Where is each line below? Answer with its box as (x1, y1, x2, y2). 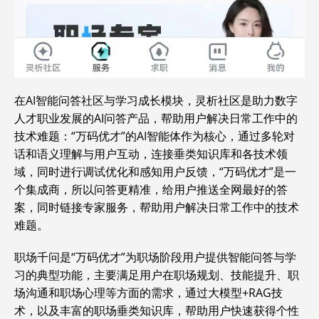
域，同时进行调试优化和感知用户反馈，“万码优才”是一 (14, 164, 296, 180)
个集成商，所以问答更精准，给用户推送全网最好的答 (14, 182, 288, 198)
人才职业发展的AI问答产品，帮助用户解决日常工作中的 (14, 110, 298, 127)
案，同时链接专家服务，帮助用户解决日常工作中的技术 (14, 199, 299, 216)
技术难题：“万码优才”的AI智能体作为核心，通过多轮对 (14, 128, 295, 145)
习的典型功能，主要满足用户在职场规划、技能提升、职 (14, 267, 299, 283)
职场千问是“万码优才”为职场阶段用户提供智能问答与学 (14, 249, 296, 266)
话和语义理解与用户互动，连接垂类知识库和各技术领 (14, 146, 288, 162)
